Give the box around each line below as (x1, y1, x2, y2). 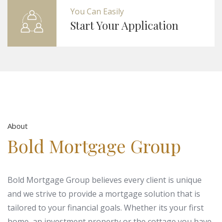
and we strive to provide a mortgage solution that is (7, 188, 200, 199)
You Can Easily (70, 5, 124, 17)
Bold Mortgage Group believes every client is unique (7, 174, 202, 185)
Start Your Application (70, 17, 178, 33)
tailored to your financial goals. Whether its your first (7, 202, 204, 213)
